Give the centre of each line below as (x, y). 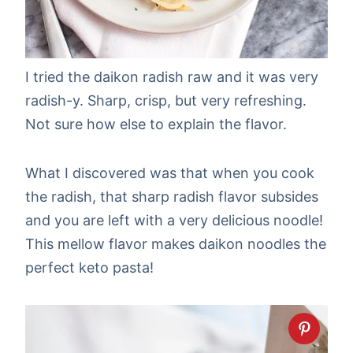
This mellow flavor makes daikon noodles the (176, 243)
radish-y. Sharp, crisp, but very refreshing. (166, 100)
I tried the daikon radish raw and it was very (172, 76)
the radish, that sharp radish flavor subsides (172, 196)
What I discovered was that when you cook (170, 173)
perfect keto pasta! (89, 267)
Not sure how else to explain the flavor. (156, 124)
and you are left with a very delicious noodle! (174, 220)
